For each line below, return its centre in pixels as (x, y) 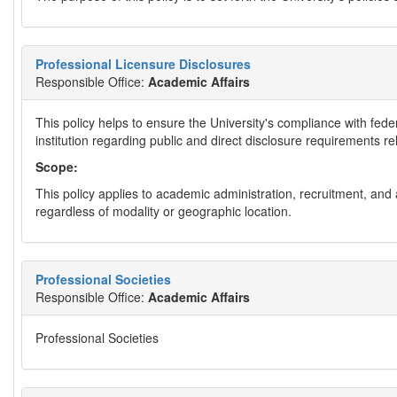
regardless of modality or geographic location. (163, 211)
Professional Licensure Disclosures (143, 64)
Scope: (57, 167)
